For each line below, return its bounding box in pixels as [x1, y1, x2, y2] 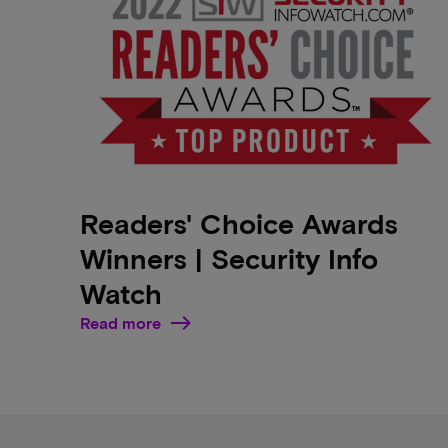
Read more [80, 312, 161, 332]
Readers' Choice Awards [80, 205, 398, 240]
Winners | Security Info [80, 240, 378, 275]
